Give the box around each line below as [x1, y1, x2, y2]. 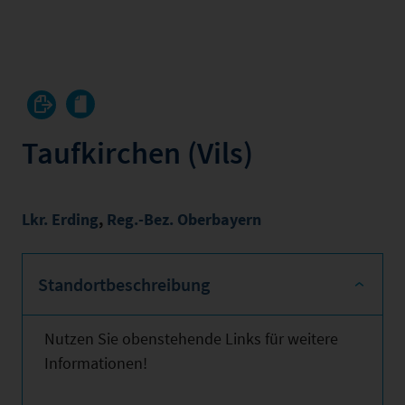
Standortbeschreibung [38, 273, 210, 296]
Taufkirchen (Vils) [22, 134, 253, 172]
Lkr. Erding [22, 209, 99, 230]
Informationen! [44, 353, 147, 373]
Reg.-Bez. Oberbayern [107, 209, 261, 230]
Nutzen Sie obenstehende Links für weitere [44, 328, 338, 349]
